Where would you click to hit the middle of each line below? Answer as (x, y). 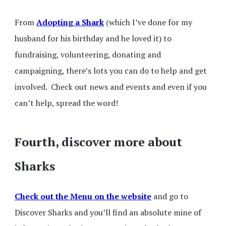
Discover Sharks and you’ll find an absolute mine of (108, 212)
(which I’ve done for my (148, 22)
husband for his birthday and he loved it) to (93, 38)
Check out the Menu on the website (83, 196)
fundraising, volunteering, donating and (88, 54)
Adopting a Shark (70, 22)
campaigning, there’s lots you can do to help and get (111, 70)
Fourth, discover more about (98, 142)
